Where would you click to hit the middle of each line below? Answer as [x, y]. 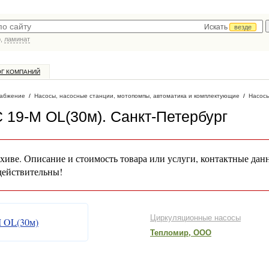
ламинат [17, 39]
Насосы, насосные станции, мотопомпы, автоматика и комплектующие [137, 96]
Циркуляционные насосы [195, 217]
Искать [217, 27]
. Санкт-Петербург [165, 116]
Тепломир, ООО [180, 233]
